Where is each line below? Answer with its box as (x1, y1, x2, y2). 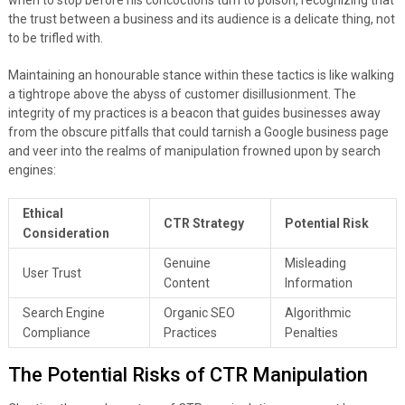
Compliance (22, 325, 90, 341)
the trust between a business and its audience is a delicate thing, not (7, 12, 395, 27)
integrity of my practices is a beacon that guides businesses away (7, 106, 381, 121)
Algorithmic (284, 306, 351, 321)
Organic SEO (163, 306, 235, 321)
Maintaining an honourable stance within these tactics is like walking (7, 68, 394, 83)
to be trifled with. (7, 31, 103, 46)
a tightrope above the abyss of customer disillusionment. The (7, 87, 356, 102)
